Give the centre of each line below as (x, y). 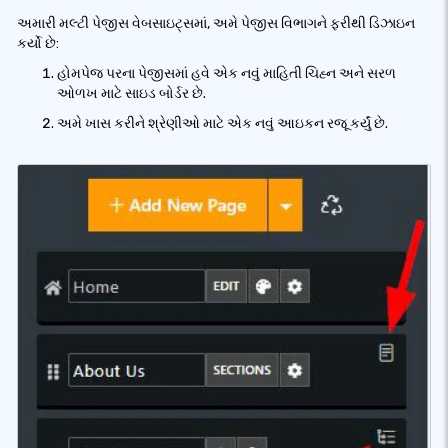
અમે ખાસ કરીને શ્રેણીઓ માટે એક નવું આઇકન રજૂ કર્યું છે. (222, 123)
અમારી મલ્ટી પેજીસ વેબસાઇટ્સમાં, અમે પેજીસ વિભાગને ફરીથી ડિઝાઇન (216, 23)
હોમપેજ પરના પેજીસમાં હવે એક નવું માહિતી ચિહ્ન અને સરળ (226, 73)
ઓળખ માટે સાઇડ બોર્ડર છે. (131, 93)
